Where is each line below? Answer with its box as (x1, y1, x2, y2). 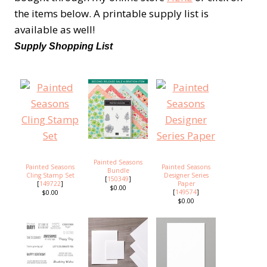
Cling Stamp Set (26, 170, 74, 179)
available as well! (14, 22, 95, 36)
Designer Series (163, 170, 209, 179)
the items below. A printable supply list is (14, 6, 209, 20)
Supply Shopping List (14, 41, 113, 51)
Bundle (107, 166, 129, 175)
